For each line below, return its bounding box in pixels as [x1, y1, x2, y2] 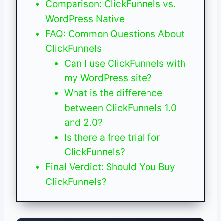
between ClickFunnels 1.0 [64, 102, 177, 114]
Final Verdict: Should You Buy [45, 161, 175, 173]
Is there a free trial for [64, 131, 160, 144]
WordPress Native [45, 13, 125, 25]
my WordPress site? [64, 72, 152, 84]
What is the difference [64, 87, 162, 99]
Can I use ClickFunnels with [64, 57, 185, 70]
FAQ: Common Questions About [45, 28, 184, 40]
